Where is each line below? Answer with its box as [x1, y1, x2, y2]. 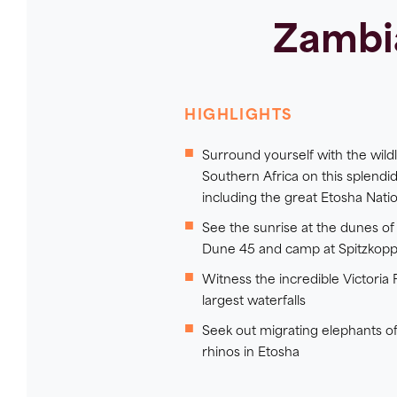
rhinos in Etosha [202, 347, 300, 359]
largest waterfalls [202, 296, 306, 307]
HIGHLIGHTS [184, 109, 293, 123]
